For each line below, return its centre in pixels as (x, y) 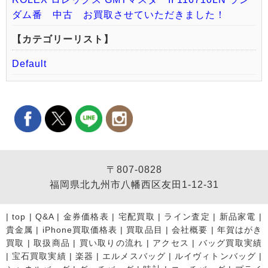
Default (29, 64)
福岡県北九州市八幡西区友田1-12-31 (134, 185)
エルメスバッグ (134, 256)
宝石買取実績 (39, 256)
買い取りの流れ (111, 243)
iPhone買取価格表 (80, 230)
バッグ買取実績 (230, 243)
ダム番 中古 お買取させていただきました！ (119, 15)
